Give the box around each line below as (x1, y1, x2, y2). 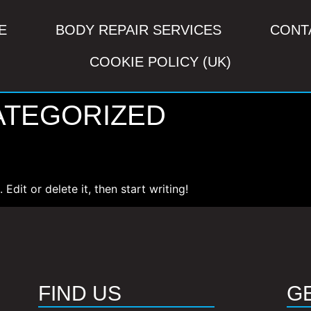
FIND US (37, 282, 121, 305)
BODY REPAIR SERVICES (55, 22, 221, 37)
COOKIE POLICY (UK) (90, 54, 232, 69)
